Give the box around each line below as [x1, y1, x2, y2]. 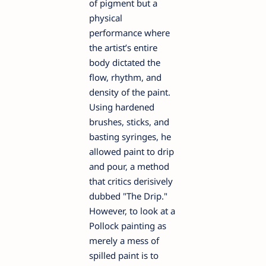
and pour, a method [89, 160, 169, 173]
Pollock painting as [89, 220, 166, 232]
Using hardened [89, 101, 154, 113]
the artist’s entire [89, 42, 157, 54]
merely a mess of [89, 235, 159, 247]
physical [89, 12, 122, 24]
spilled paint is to [89, 249, 159, 262]
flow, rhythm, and [89, 71, 161, 84]
